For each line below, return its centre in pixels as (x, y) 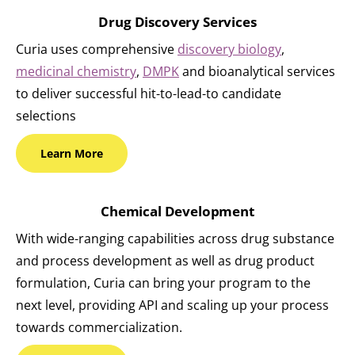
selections (46, 115)
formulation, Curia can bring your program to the (163, 282)
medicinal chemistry (76, 71)
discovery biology (229, 49)
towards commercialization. (99, 327)
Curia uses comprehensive (97, 49)
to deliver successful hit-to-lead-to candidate (149, 93)
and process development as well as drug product (165, 260)
